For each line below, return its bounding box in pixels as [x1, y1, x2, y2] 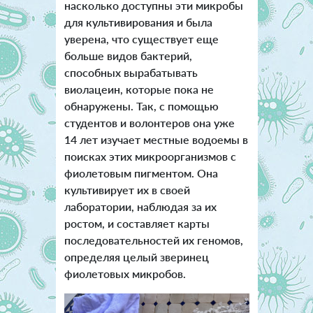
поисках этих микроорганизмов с [64, 149, 236, 163]
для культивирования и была [64, 15, 212, 29]
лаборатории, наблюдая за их [64, 199, 217, 213]
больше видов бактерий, [64, 48, 192, 62]
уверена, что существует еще [64, 31, 219, 45]
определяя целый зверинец [64, 249, 209, 263]
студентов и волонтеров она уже [64, 115, 235, 129]
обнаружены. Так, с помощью [64, 99, 219, 112]
